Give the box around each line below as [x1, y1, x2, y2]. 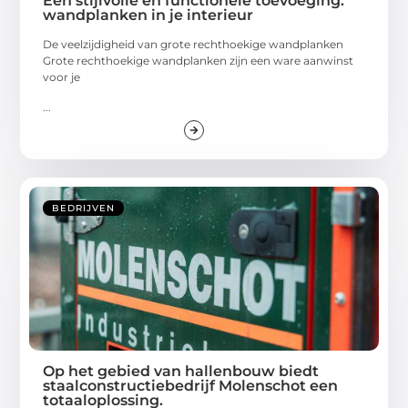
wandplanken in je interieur [43, 6, 254, 25]
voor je [43, 70, 81, 85]
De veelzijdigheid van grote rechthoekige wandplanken [43, 37, 344, 52]
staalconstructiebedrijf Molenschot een [43, 376, 339, 394]
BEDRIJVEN [52, 201, 116, 214]
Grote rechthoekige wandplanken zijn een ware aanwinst [43, 54, 354, 68]
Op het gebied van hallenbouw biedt [43, 362, 320, 380]
